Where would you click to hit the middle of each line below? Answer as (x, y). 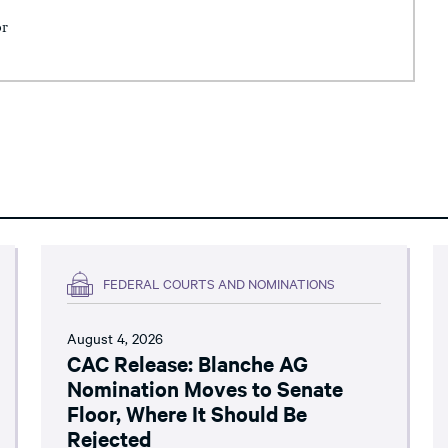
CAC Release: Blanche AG (188, 362)
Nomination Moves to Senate (205, 387)
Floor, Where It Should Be (187, 412)
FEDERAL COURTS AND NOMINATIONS (219, 283)
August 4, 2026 (115, 337)
